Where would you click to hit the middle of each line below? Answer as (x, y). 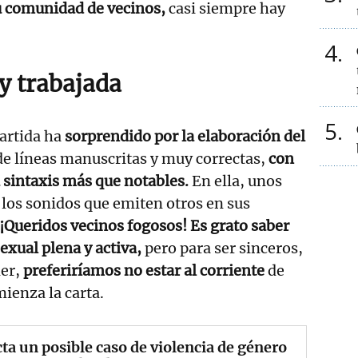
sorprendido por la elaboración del (183, 136)
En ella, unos (235, 181)
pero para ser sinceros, (222, 248)
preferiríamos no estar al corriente (144, 270)
